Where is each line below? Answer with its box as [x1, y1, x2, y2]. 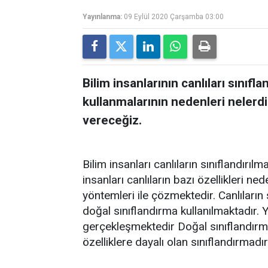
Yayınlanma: [83, 13, 122, 21]
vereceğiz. [83, 113, 142, 127]
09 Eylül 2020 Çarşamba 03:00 [124, 13, 224, 21]
